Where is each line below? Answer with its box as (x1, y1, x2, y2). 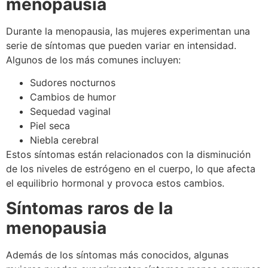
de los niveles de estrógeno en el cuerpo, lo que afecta (6, 163, 255, 175)
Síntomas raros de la (6, 198, 173, 219)
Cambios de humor (30, 91, 116, 103)
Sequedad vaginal (30, 105, 111, 118)
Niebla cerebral (30, 134, 99, 147)
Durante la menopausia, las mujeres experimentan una (6, 25, 250, 37)
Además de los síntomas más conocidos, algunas (6, 249, 229, 261)
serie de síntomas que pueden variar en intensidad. (6, 39, 236, 51)
